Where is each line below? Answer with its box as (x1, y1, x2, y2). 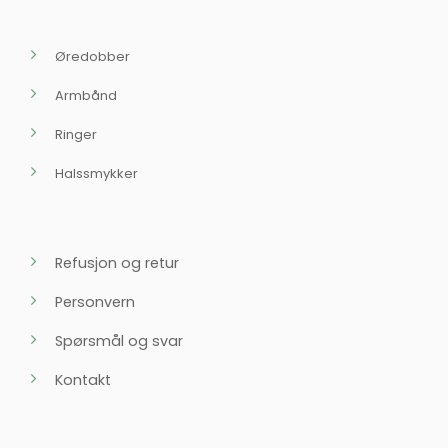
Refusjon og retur (55, 252, 179, 273)
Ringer (55, 124, 97, 144)
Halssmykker (55, 163, 138, 183)
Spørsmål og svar (55, 330, 183, 351)
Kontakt (55, 369, 111, 390)
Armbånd (55, 85, 117, 105)
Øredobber (55, 46, 130, 66)
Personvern (55, 291, 135, 312)
